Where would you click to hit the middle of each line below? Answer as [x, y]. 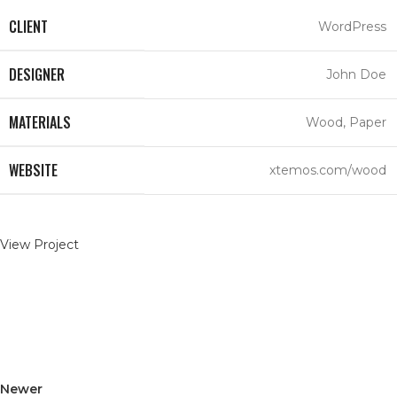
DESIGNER [37, 75]
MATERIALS [40, 123]
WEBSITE [33, 171]
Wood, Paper [346, 123]
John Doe [356, 75]
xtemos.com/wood [328, 171]
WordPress [352, 27]
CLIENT [28, 27]
